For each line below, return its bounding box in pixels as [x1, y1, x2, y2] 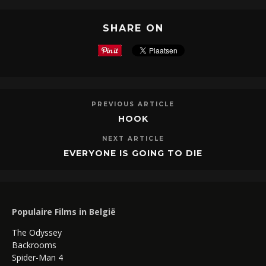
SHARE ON [102, 23, 164, 34]
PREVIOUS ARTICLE [91, 100, 175, 109]
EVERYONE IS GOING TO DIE [64, 148, 202, 159]
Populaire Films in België [12, 206, 116, 218]
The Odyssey [12, 227, 62, 239]
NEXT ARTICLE [102, 135, 164, 143]
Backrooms [12, 239, 56, 251]
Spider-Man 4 [12, 252, 63, 264]
